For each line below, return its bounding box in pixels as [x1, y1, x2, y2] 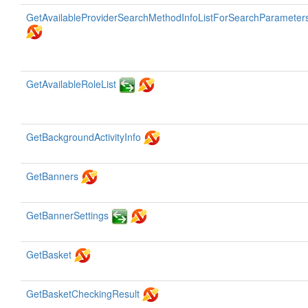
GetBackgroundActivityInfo [26, 130, 141, 144]
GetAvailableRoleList [26, 77, 116, 91]
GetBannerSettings [26, 208, 109, 222]
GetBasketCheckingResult [26, 287, 140, 300]
